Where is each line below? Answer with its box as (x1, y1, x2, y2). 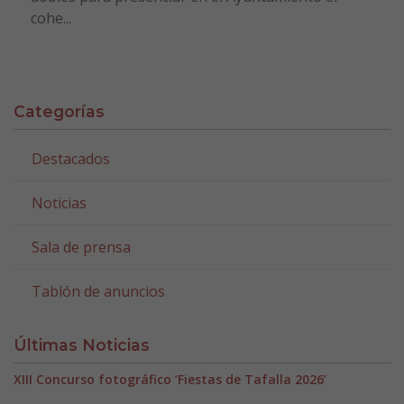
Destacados (32, 149, 110, 170)
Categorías (14, 102, 105, 122)
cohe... (30, 8, 71, 29)
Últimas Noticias (14, 335, 150, 355)
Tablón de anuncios (32, 281, 165, 302)
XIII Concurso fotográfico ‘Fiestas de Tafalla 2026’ (14, 371, 326, 389)
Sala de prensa (32, 237, 131, 258)
